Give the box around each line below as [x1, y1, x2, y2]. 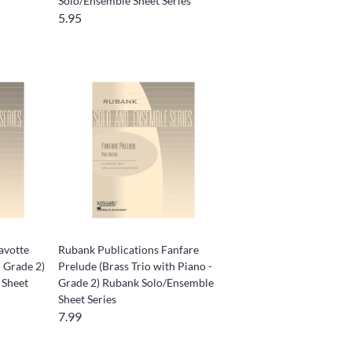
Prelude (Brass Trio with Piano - [58, 259, 213, 273]
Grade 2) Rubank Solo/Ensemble [58, 276, 214, 290]
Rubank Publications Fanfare [58, 243, 200, 257]
